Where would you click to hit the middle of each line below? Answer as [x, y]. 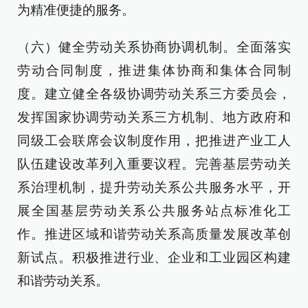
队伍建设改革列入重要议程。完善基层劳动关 [154, 164]
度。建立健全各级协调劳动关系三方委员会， [154, 94]
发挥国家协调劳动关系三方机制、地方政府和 [154, 117]
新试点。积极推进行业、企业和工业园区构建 [154, 257]
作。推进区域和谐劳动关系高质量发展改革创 [154, 234]
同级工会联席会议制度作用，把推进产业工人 [154, 141]
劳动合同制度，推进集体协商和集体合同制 [154, 70]
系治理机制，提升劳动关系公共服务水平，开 [154, 187]
